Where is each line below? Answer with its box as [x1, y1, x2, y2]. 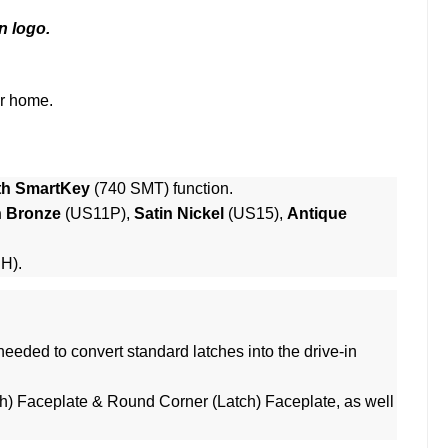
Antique [287, 205, 347, 223]
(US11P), [61, 205, 134, 223]
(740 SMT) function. [90, 180, 233, 198]
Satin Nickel [134, 205, 224, 223]
